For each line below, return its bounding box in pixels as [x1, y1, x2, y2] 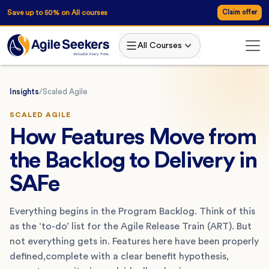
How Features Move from [10, 125, 256, 148]
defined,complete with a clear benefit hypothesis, [10, 251, 229, 261]
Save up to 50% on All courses [7, 8, 107, 16]
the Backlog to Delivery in [10, 148, 257, 172]
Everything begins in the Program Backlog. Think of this [10, 206, 255, 216]
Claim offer [222, 9, 257, 16]
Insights [10, 87, 39, 95]
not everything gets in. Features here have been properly [10, 236, 259, 246]
